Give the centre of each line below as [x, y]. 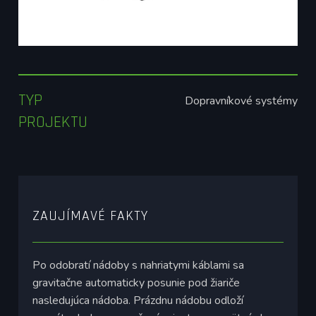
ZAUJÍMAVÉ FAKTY [91, 216]
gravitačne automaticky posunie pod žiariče [136, 283]
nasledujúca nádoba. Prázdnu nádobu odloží [138, 301]
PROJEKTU [53, 122]
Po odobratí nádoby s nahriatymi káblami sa [139, 266]
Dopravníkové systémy [241, 101]
